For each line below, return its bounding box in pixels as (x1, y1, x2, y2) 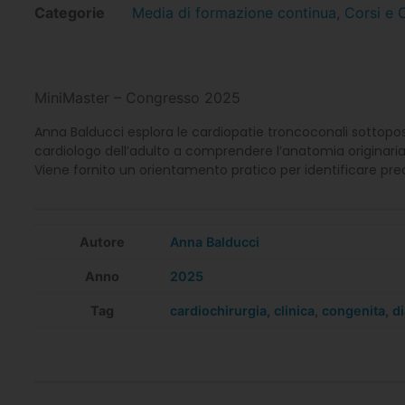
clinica (273, 303, 315, 319)
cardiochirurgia (169, 303, 267, 319)
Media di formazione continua (131, 4, 336, 23)
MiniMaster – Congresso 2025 (33, 89, 240, 108)
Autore (79, 234, 125, 250)
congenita (321, 303, 385, 319)
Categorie (33, 4, 105, 23)
